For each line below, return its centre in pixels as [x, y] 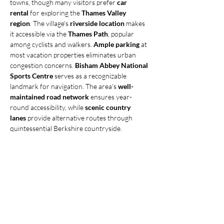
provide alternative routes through [80, 118]
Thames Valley [104, 13]
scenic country [108, 107]
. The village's [50, 23]
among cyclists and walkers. [52, 44]
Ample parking [116, 44]
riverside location [97, 23]
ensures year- [110, 97]
